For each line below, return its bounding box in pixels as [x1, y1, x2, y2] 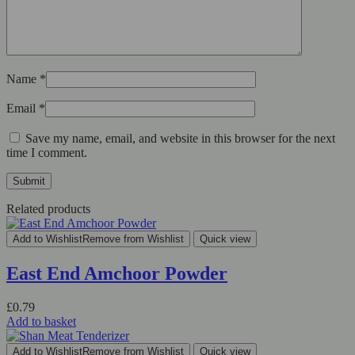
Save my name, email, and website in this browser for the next [25, 132, 335, 146]
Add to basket [6, 314, 76, 328]
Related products [6, 202, 90, 216]
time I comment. [6, 146, 87, 160]
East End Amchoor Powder [6, 263, 227, 284]
